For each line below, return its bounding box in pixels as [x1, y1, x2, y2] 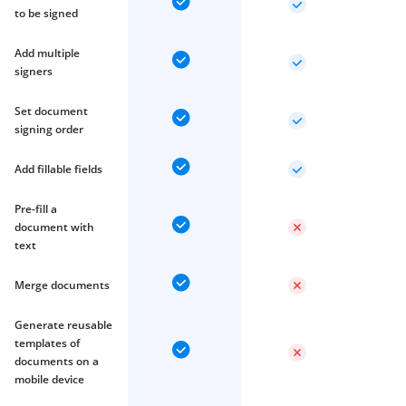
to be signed [14, 5, 78, 21]
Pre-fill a [14, 201, 57, 217]
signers [14, 63, 53, 79]
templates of [14, 335, 80, 351]
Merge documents [14, 277, 110, 293]
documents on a [14, 353, 99, 369]
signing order [14, 121, 83, 137]
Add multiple [14, 45, 80, 61]
